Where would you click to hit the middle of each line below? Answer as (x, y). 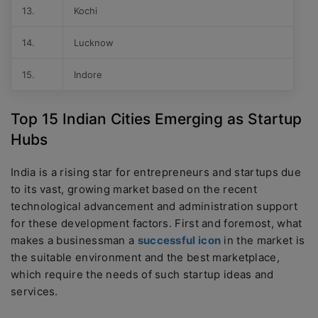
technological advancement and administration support (154, 206)
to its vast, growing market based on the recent (134, 189)
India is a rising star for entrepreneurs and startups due (156, 172)
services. (34, 291)
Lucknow (94, 43)
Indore (88, 75)
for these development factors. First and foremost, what (157, 223)
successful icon (179, 240)
